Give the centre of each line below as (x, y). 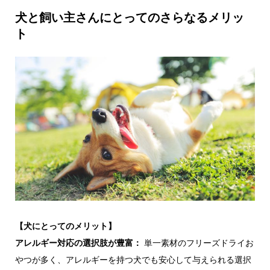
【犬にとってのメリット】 (65, 226)
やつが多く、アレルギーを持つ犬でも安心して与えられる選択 (133, 259)
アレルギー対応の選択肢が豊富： (78, 243)
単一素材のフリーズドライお (197, 243)
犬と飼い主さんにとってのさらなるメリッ (129, 17)
